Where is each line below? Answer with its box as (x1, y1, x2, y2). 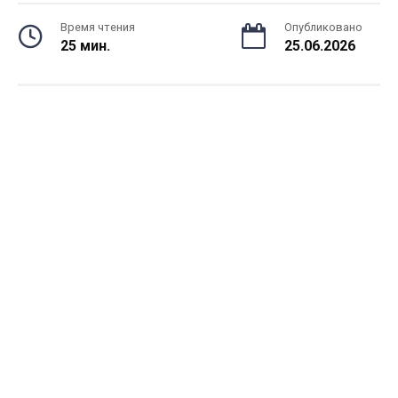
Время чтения (60, 20, 135, 34)
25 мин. (60, 37, 110, 54)
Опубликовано (284, 20, 362, 34)
